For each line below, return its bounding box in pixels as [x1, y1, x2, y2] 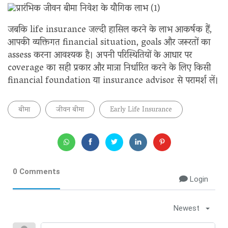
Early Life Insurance [110, 103, 172, 117]
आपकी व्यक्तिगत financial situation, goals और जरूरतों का [8, 34, 211, 52]
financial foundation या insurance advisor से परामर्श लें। [8, 72, 219, 90]
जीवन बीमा [56, 103, 84, 117]
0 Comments [13, 166, 60, 176]
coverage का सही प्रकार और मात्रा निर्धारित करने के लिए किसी [8, 60, 211, 77]
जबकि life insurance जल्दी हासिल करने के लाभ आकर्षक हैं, [8, 21, 212, 39]
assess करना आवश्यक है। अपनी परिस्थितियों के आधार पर [8, 47, 192, 65]
